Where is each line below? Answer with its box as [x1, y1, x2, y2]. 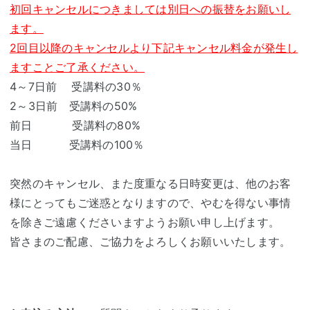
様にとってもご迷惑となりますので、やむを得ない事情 [10, 196, 291, 210]
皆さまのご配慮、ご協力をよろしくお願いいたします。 [10, 235, 291, 249]
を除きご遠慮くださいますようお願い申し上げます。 [10, 215, 280, 230]
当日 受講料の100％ [10, 138, 145, 152]
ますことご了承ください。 [10, 60, 145, 75]
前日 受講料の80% [10, 118, 140, 133]
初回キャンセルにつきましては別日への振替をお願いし [10, 2, 291, 17]
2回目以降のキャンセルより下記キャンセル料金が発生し [10, 41, 298, 55]
